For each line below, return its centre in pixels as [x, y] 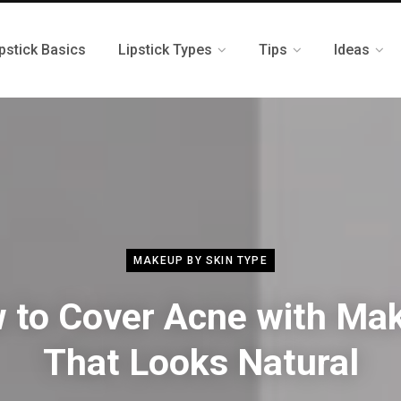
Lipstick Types [165, 50]
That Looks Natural [200, 362]
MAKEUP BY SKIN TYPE [200, 260]
